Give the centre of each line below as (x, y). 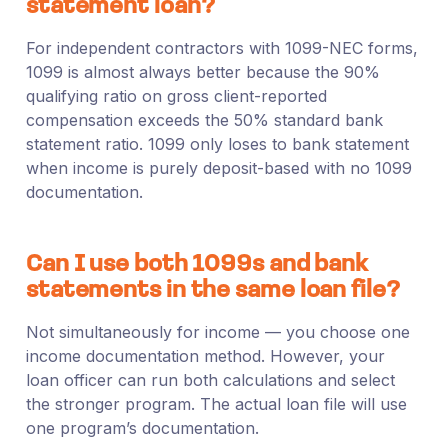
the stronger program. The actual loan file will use (216, 403)
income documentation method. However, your (205, 355)
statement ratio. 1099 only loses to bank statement (217, 143)
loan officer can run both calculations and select (210, 379)
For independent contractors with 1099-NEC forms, (221, 47)
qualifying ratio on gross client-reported (176, 95)
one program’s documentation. (142, 427)
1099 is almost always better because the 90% (202, 71)
